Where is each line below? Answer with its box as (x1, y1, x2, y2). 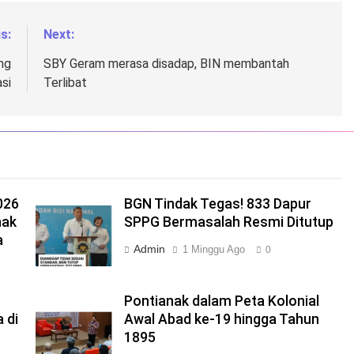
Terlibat (43, 75, 87, 90)
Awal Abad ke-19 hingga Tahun (123, 311, 319, 327)
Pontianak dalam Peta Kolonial (123, 293, 319, 309)
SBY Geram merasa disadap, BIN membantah (43, 56, 289, 71)
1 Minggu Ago (182, 243, 245, 255)
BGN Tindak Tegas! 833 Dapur (123, 196, 311, 212)
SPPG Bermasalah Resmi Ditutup (123, 214, 333, 230)
